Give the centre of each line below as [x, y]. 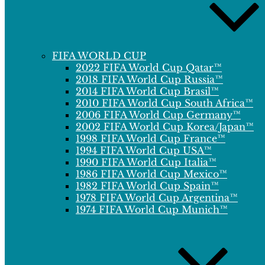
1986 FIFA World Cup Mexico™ [151, 174]
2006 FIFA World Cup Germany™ [158, 115]
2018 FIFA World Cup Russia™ [149, 79]
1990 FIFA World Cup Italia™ [146, 162]
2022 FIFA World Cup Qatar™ [149, 67]
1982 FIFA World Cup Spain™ [147, 186]
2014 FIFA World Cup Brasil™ [147, 91]
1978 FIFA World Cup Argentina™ [157, 198]
